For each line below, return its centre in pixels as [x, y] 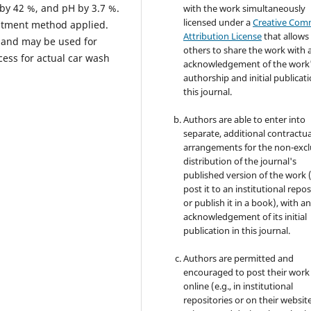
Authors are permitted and [239, 259]
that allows [286, 36]
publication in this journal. [237, 231]
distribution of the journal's [240, 161]
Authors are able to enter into [245, 120]
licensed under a [218, 23]
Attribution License [223, 36]
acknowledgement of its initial [245, 217]
